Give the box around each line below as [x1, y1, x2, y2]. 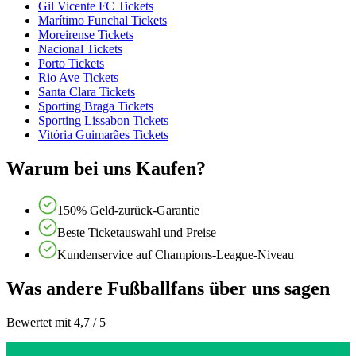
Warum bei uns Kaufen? [6, 157, 206, 179]
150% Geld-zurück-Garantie [57, 203, 199, 217]
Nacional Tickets [38, 41, 122, 56]
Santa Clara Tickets [38, 84, 135, 99]
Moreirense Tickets [38, 27, 133, 41]
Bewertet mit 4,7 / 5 [6, 315, 106, 329]
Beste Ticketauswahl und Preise [57, 225, 216, 239]
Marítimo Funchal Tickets [38, 13, 167, 27]
